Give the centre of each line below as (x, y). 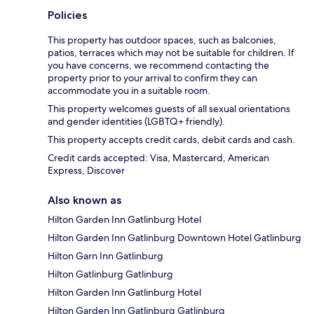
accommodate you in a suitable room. (129, 91)
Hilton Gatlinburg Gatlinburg (110, 274)
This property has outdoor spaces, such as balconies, (162, 40)
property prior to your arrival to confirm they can (152, 78)
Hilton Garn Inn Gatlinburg (105, 256)
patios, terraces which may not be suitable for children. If (171, 53)
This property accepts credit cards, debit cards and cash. (171, 140)
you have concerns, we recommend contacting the (158, 66)
